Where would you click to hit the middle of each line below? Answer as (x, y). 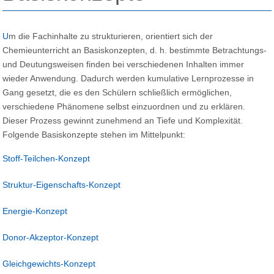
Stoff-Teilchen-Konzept (46, 159)
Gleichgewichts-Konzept (49, 264)
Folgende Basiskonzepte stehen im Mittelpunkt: (94, 135)
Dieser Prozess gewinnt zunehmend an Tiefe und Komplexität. (123, 121)
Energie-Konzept (35, 211)
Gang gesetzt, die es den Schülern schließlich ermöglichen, (117, 93)
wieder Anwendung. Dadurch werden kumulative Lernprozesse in (128, 79)
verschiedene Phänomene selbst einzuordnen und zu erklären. (124, 107)
